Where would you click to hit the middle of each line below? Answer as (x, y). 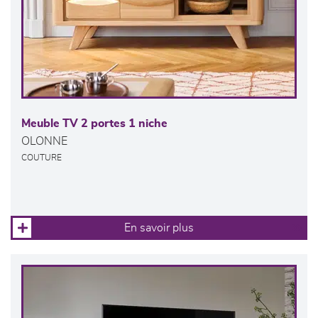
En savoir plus (159, 228)
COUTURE (42, 158)
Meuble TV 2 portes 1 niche (94, 124)
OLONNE (44, 142)
